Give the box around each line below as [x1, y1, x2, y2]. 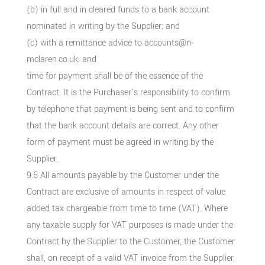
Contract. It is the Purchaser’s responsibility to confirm [26, 86, 230, 99]
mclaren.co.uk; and [26, 53, 96, 66]
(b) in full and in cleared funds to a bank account [26, 3, 209, 16]
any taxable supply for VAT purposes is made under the [26, 218, 233, 231]
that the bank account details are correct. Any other [26, 119, 219, 132]
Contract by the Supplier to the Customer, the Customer [26, 235, 235, 248]
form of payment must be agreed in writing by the [26, 135, 214, 148]
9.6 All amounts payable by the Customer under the [26, 169, 219, 182]
